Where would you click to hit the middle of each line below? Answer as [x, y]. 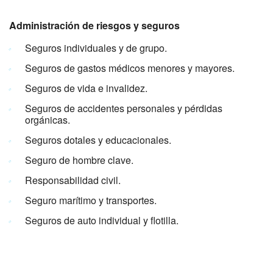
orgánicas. [48, 120]
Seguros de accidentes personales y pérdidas [124, 108]
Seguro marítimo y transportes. [91, 200]
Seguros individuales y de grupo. [96, 48]
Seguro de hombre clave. [79, 160]
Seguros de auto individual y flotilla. [102, 221]
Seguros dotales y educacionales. [98, 140]
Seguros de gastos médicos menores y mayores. [130, 68]
